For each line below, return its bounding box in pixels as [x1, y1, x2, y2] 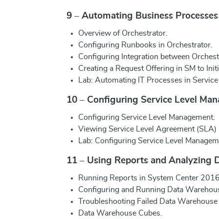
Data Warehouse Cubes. [78, 209, 162, 217]
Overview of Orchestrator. [78, 29, 168, 37]
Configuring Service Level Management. [78, 113, 215, 121]
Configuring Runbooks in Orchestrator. [78, 41, 213, 49]
